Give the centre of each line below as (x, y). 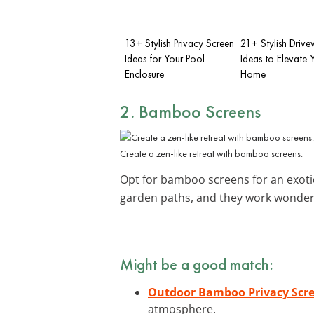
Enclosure (144, 74)
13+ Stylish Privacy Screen (179, 43)
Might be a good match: (197, 264)
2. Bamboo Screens (190, 111)
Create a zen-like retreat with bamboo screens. (211, 153)
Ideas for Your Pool (165, 59)
